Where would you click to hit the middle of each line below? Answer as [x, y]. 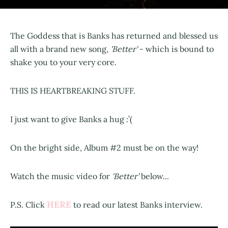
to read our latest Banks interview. [137, 204]
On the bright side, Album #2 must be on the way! [104, 147]
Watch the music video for [61, 176]
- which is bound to [176, 49]
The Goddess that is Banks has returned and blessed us [114, 35]
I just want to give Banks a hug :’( [71, 119]
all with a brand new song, [60, 49]
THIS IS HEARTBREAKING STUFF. [73, 90]
